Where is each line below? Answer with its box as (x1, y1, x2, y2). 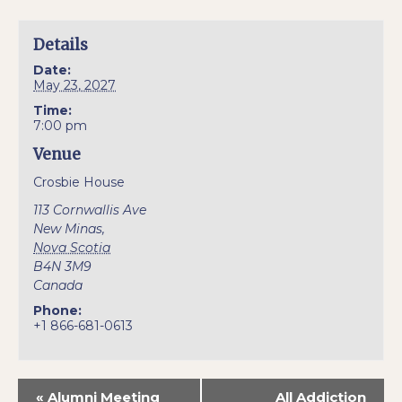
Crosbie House (33, 174, 126, 191)
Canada (33, 277, 83, 294)
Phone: (33, 302, 83, 319)
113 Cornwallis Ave (33, 202, 147, 219)
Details (33, 35, 89, 56)
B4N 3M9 (33, 258, 92, 275)
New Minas (33, 221, 103, 238)
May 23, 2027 (33, 77, 117, 94)
